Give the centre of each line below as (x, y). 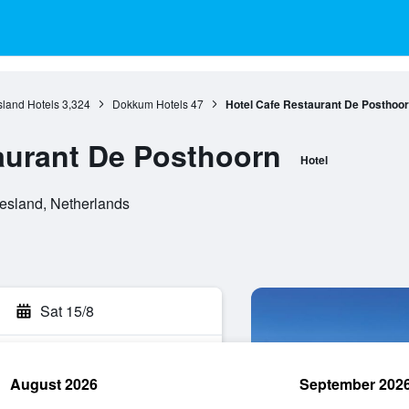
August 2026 (54, 384)
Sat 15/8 (67, 311)
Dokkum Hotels (150, 104)
